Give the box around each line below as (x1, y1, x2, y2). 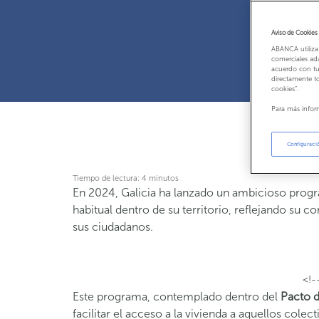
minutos (149, 174, 179, 183)
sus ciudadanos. (73, 220, 153, 234)
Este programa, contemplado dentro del (73, 290, 281, 303)
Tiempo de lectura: (73, 174, 140, 183)
